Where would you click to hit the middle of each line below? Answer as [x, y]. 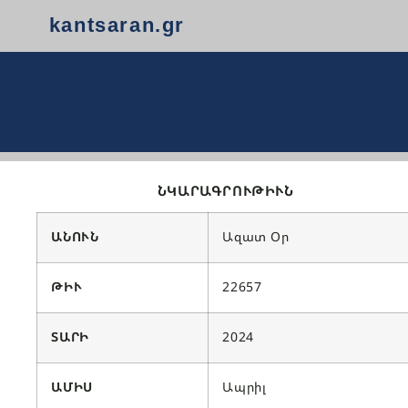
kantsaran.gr [117, 25]
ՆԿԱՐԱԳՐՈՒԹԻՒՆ [225, 190]
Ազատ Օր [256, 237]
